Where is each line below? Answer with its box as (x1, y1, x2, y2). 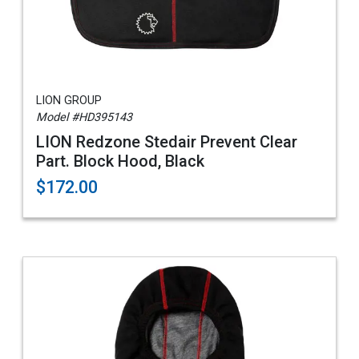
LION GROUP (36, 94, 102, 107)
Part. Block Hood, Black (36, 151, 204, 171)
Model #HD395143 (36, 111, 132, 124)
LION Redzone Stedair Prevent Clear (36, 132, 297, 151)
